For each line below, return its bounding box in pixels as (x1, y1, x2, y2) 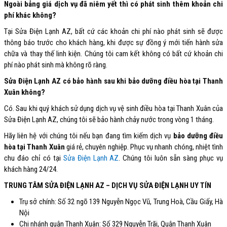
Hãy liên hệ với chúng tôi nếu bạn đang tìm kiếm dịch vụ (4, 131, 173, 141)
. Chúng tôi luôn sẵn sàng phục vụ (119, 154, 223, 163)
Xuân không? (4, 88, 45, 97)
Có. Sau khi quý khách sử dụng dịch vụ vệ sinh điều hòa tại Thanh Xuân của (4, 104, 223, 113)
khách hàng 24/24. (4, 165, 58, 174)
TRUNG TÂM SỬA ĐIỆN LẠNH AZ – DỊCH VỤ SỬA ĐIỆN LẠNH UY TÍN (4, 181, 211, 191)
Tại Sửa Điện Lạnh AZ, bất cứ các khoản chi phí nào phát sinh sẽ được (4, 27, 223, 36)
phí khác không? (4, 11, 56, 20)
